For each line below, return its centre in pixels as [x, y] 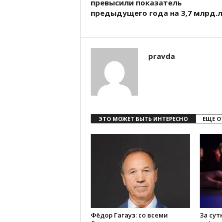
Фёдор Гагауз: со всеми [129, 215]
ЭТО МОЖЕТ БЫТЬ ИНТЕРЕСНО [143, 119]
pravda [161, 56]
